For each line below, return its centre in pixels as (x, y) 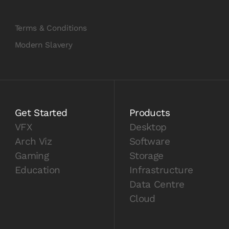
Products (150, 113)
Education (37, 170)
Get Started (41, 113)
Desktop (148, 127)
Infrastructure (161, 170)
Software (150, 142)
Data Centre (157, 185)
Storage (146, 156)
